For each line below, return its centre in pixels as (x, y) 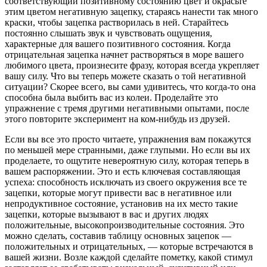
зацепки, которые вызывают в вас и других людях (107, 215)
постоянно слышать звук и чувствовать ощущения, (108, 33)
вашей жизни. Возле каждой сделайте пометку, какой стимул (129, 257)
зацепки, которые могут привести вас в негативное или (118, 193)
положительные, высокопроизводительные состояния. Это (125, 225)
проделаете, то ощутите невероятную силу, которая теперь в (127, 161)
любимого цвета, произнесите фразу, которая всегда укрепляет (132, 66)
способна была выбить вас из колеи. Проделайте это (111, 98)
